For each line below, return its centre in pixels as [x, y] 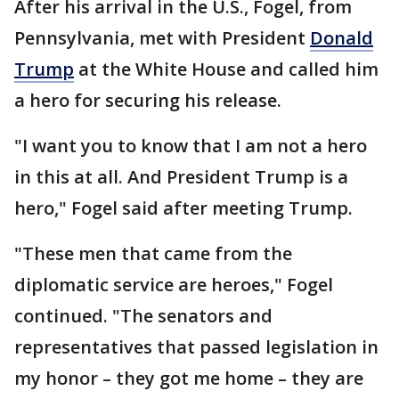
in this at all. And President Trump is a [181, 176]
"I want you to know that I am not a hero [191, 145]
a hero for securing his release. [148, 100]
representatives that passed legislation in [196, 346]
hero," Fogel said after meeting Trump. [183, 208]
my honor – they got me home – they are [189, 378]
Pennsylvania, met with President [162, 37]
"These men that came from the [153, 253]
